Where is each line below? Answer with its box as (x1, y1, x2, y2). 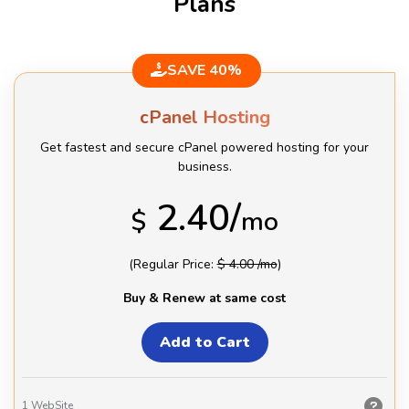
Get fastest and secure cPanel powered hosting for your (40, 138, 369, 156)
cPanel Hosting (139, 104, 270, 130)
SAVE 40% (167, 59, 243, 80)
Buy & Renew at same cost (123, 288, 286, 307)
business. (177, 157, 232, 175)
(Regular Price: (128, 255, 217, 273)
